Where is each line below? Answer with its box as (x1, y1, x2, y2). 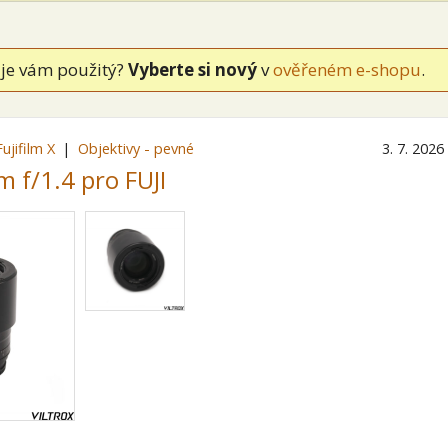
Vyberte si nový (127, 58, 257, 81)
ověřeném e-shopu (272, 58, 421, 81)
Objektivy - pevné (78, 139, 195, 158)
